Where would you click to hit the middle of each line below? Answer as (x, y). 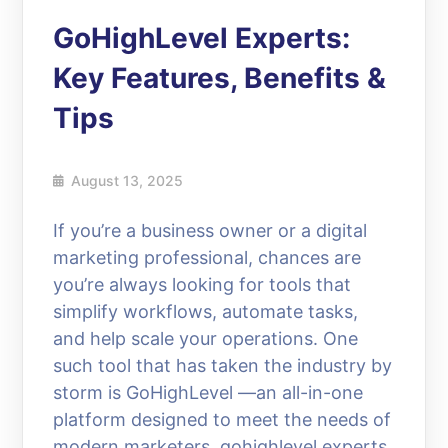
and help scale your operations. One (206, 338)
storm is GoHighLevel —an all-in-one (208, 392)
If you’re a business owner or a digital (210, 230)
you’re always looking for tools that (202, 284)
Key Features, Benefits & (220, 77)
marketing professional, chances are (207, 257)
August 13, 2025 (127, 180)
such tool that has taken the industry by (223, 365)
